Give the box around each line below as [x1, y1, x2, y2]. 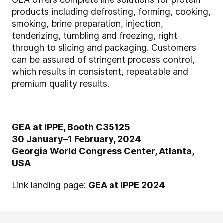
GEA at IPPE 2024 [88, 180, 165, 191]
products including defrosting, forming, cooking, [12, 6, 211, 17]
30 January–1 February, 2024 [12, 134, 141, 145]
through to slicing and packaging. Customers [12, 42, 196, 53]
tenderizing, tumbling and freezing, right [12, 30, 177, 41]
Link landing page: [12, 180, 88, 191]
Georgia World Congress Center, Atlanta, [12, 146, 194, 157]
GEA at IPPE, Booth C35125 [12, 122, 130, 133]
